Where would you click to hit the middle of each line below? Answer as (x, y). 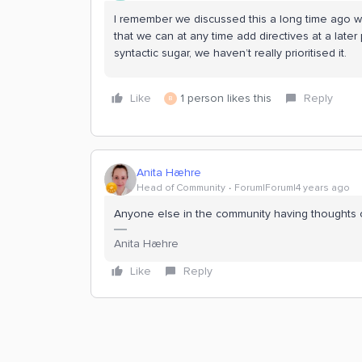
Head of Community (181, 187)
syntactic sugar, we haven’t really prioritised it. (230, 53)
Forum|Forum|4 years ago (292, 187)
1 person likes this (226, 98)
